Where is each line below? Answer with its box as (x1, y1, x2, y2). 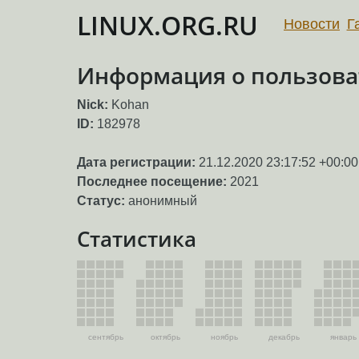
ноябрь (211, 333, 238, 342)
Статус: (77, 194, 125, 208)
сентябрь (88, 333, 123, 342)
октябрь (150, 333, 180, 342)
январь (329, 333, 357, 342)
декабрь (268, 333, 300, 342)
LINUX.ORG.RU (77, 8, 258, 42)
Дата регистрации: (77, 155, 196, 170)
